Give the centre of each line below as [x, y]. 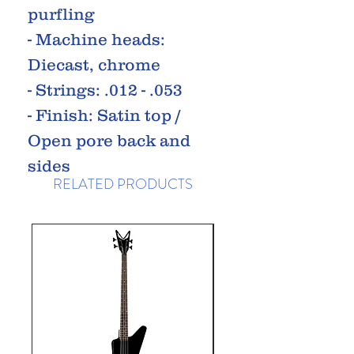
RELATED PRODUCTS [122, 184]
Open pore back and [109, 140]
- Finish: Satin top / [104, 115]
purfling [61, 13]
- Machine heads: [96, 39]
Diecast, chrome [94, 64]
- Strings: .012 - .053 [105, 89]
